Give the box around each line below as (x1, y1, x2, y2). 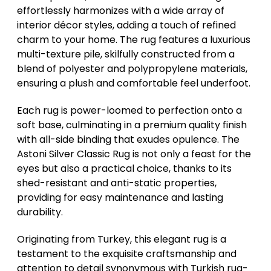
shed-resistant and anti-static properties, (17, 176, 217, 191)
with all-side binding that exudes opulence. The (17, 132, 240, 147)
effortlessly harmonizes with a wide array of (17, 4, 224, 18)
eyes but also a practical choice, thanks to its (17, 162, 232, 176)
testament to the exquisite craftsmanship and (17, 247, 237, 261)
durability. (17, 205, 63, 220)
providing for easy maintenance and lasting (17, 191, 223, 205)
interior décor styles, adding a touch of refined (17, 18, 236, 33)
